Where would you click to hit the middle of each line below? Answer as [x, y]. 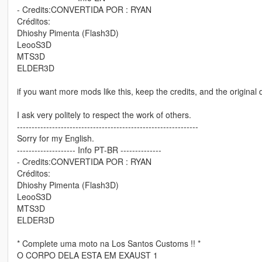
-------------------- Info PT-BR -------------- [89, 150]
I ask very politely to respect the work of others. [104, 115]
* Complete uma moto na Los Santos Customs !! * [108, 244]
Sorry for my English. [55, 138]
